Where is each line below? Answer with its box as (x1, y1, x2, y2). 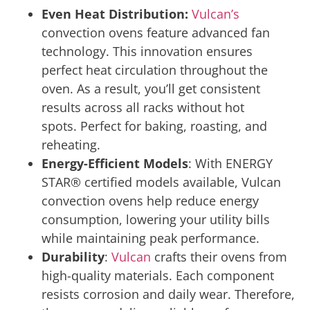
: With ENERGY (188, 155, 273, 172)
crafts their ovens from (151, 248, 287, 266)
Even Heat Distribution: (42, 6, 188, 23)
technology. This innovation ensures (42, 43, 253, 60)
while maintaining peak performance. (42, 230, 263, 247)
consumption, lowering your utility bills (42, 211, 270, 228)
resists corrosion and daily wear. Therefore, (42, 286, 295, 303)
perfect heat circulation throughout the (42, 62, 268, 79)
